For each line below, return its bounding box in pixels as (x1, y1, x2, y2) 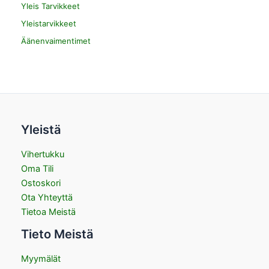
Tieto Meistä (21, 226, 94, 241)
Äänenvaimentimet (21, 35, 91, 46)
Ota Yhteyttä (21, 192, 73, 203)
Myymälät (21, 253, 61, 264)
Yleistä (21, 122, 61, 137)
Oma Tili (21, 163, 53, 174)
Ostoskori (21, 177, 61, 189)
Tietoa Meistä (21, 206, 76, 217)
